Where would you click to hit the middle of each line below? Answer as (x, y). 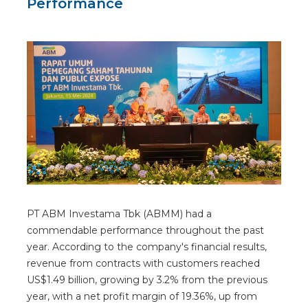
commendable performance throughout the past (145, 230)
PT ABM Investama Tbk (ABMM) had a (119, 213)
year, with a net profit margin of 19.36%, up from (142, 296)
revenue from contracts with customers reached (143, 263)
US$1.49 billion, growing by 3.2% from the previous (147, 279)
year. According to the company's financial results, (147, 246)
